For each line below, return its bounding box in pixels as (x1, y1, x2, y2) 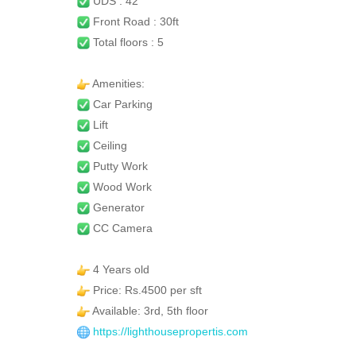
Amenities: (90, 76, 145, 90)
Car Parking (90, 97, 153, 110)
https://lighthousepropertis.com (93, 324, 248, 338)
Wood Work (90, 180, 152, 193)
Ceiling (90, 138, 127, 152)
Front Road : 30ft (90, 14, 179, 28)
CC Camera (90, 221, 153, 234)
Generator (90, 200, 145, 214)
